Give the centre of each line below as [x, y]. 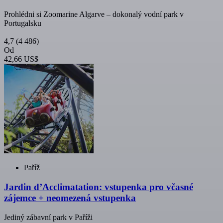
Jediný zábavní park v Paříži [48, 217]
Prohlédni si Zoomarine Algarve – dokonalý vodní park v [94, 14]
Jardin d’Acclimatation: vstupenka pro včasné [99, 187]
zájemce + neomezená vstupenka [70, 198]
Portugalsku [23, 23]
